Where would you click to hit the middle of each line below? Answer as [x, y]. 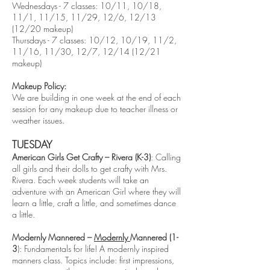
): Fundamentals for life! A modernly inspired [93, 249]
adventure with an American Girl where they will [96, 191]
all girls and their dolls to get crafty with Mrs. [89, 168]
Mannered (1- [154, 237]
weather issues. [39, 120]
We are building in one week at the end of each [96, 97]
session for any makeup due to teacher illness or [95, 109]
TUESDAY [32, 144]
